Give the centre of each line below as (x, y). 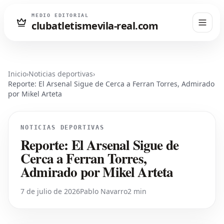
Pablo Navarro (104, 191)
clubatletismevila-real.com (95, 26)
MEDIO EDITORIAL (60, 15)
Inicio (17, 73)
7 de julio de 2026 (50, 191)
